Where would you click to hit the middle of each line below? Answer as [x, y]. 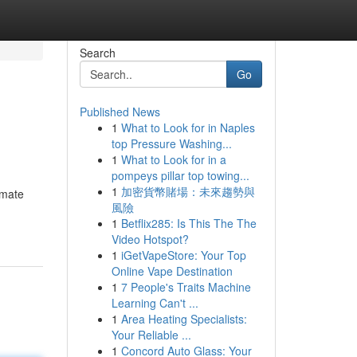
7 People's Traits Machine [186, 287]
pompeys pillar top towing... [180, 175]
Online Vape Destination [172, 271]
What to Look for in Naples [188, 127]
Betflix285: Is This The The [188, 223]
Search [97, 53]
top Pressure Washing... [171, 143]
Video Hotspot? [150, 239]
